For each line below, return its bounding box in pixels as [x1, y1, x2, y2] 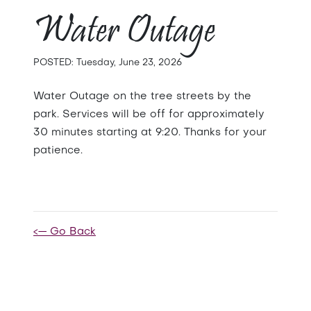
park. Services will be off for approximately [33, 110, 264, 119]
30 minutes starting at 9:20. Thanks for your [33, 128, 267, 137]
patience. [33, 146, 83, 155]
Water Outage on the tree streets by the [33, 92, 251, 101]
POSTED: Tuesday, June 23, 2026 [33, 58, 182, 67]
